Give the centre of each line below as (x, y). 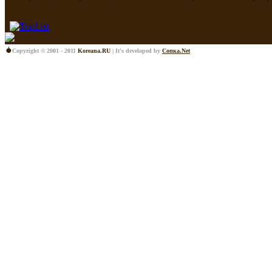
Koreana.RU (94, 51)
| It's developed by (136, 51)
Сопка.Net (176, 51)
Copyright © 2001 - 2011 (45, 51)
